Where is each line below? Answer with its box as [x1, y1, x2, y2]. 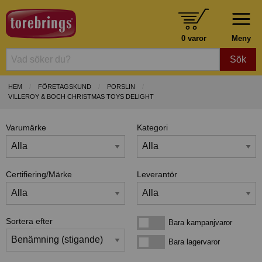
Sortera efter [6, 216, 53, 226]
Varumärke [6, 122, 46, 132]
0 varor [181, 33, 206, 43]
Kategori [137, 122, 168, 132]
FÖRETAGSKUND [38, 83, 91, 91]
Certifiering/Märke [6, 169, 72, 179]
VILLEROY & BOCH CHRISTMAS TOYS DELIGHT [8, 93, 154, 101]
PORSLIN [107, 83, 135, 91]
